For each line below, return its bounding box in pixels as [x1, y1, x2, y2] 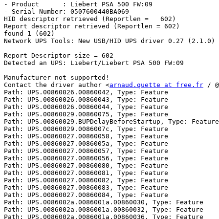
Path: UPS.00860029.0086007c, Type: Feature [4, 125, 168, 133]
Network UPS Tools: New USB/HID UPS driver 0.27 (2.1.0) [4, 37, 215, 45]
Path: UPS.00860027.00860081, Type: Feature [4, 169, 168, 177]
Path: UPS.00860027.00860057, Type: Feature [4, 147, 168, 155]
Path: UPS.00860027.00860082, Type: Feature [4, 176, 168, 184]
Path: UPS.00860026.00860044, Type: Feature [4, 103, 168, 111]
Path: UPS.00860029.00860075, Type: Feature [4, 110, 168, 118]
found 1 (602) [4, 30, 55, 38]
